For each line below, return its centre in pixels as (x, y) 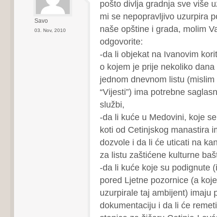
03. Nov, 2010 (50, 30)
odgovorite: (121, 41)
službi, (112, 104)
